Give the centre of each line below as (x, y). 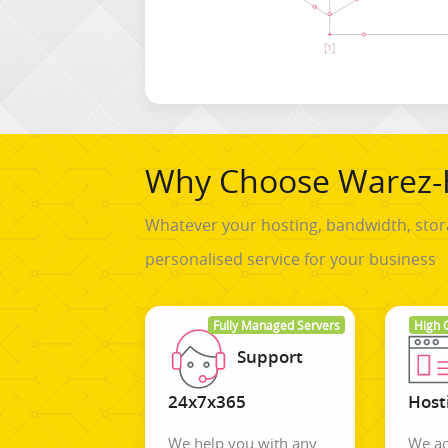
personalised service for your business (290, 258)
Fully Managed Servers (277, 324)
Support (270, 357)
